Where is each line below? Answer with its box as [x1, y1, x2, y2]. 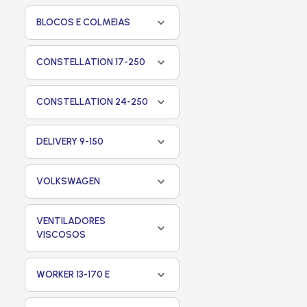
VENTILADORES [36, 215, 106, 227]
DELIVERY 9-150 [36, 136, 103, 147]
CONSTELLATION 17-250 [36, 56, 145, 68]
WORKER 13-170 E [36, 269, 110, 280]
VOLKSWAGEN [36, 175, 100, 187]
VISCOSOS [36, 229, 86, 241]
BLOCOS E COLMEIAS [36, 16, 130, 28]
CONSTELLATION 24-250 [36, 96, 148, 108]
